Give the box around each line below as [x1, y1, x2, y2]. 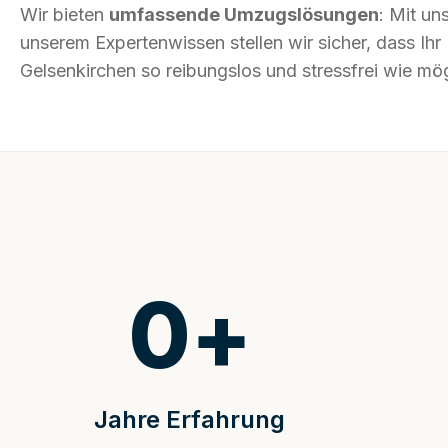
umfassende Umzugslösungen [109, 4, 379, 26]
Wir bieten [20, 4, 109, 26]
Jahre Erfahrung [94, 405, 286, 435]
